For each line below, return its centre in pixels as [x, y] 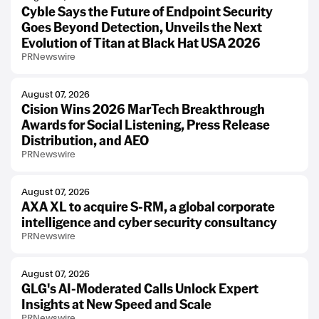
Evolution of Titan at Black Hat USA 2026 [141, 42]
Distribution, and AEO [85, 140]
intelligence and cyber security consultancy [149, 222]
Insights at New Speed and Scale [116, 304]
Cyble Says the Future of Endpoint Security [147, 11]
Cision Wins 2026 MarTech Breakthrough [143, 109]
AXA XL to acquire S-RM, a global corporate [148, 206]
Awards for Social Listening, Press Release [146, 124]
